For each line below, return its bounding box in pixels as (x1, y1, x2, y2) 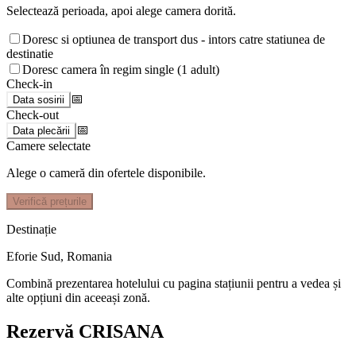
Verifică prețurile (13, 195, 87, 208)
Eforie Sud (6, 250, 60, 264)
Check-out (6, 108, 59, 122)
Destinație (6, 222, 56, 237)
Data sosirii (13, 94, 64, 106)
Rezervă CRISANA (6, 321, 164, 342)
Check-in (6, 77, 52, 91)
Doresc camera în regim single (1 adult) (22, 63, 219, 77)
